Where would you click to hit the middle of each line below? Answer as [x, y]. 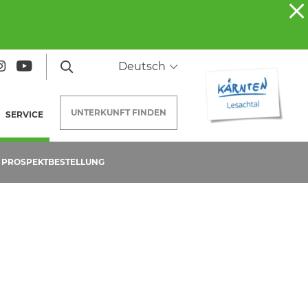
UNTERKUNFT [101, 112]
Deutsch [144, 66]
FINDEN [149, 112]
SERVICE [24, 114]
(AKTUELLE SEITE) [80, 114]
